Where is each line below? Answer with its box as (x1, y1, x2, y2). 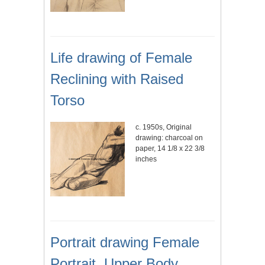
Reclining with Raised (50, 71, 183, 88)
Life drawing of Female (50, 50, 192, 66)
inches (135, 155, 157, 164)
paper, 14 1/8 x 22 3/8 (135, 144, 205, 153)
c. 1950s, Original (135, 123, 192, 132)
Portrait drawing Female (50, 234, 199, 251)
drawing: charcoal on (135, 134, 203, 143)
